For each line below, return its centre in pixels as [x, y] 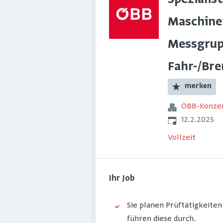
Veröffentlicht [193, 120]
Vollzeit [182, 138]
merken [198, 86]
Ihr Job [122, 179]
